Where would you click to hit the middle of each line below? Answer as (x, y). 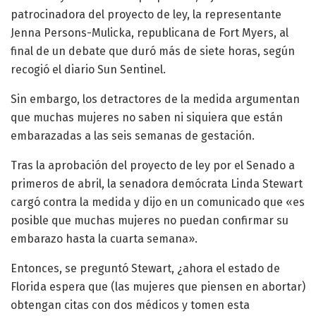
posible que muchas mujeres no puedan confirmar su (150, 221)
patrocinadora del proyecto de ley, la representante (146, 15)
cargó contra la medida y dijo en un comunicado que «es (158, 202)
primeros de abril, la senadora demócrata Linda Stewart (157, 184)
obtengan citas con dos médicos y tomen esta (130, 305)
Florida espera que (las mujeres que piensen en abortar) (158, 287)
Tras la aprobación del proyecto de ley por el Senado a (153, 166)
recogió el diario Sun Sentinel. (88, 70)
